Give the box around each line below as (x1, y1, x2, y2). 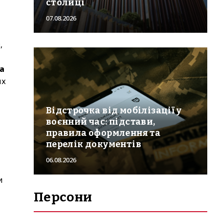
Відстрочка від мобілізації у (45, 105, 181, 116)
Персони (33, 189, 92, 205)
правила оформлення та (45, 127, 161, 138)
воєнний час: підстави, (45, 116, 155, 127)
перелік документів (45, 138, 141, 150)
